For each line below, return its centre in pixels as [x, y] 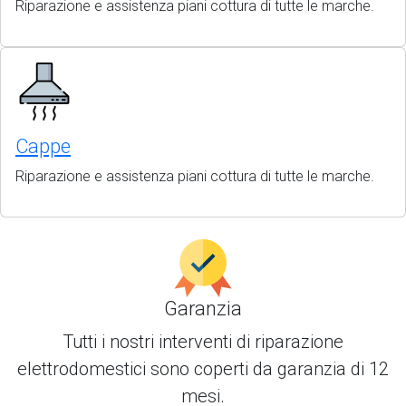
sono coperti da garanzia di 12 [270, 369]
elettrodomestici [84, 369]
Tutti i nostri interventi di [159, 342]
